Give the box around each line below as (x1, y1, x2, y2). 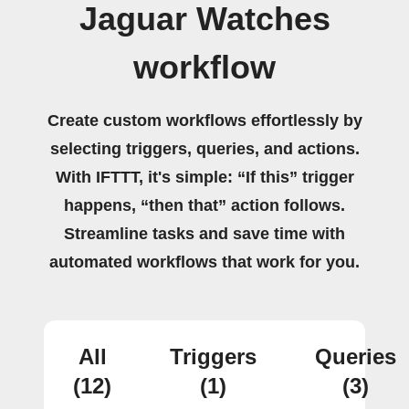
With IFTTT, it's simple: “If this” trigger (55, 168, 354, 186)
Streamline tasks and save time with (64, 225, 345, 243)
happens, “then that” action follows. (64, 196, 345, 215)
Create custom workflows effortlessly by (47, 111, 362, 130)
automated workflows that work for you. (49, 253, 360, 271)
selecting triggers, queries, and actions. (49, 140, 360, 158)
